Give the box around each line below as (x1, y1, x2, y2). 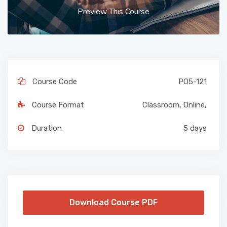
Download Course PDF (69, 197, 158, 207)
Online (183, 100, 205, 109)
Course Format (32, 100, 84, 109)
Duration (31, 123, 62, 133)
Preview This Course (78, 6, 149, 17)
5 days (183, 123, 207, 133)
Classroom (142, 100, 179, 109)
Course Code (32, 77, 77, 86)
